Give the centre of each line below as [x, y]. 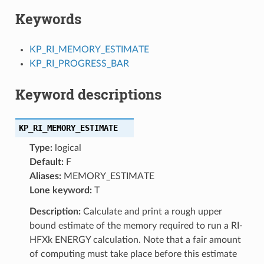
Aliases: [45, 176]
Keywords [48, 19]
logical [67, 148]
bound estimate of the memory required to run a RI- [136, 225]
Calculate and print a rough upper [151, 211]
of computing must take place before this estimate [133, 254]
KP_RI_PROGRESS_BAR [79, 63]
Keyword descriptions [88, 94]
